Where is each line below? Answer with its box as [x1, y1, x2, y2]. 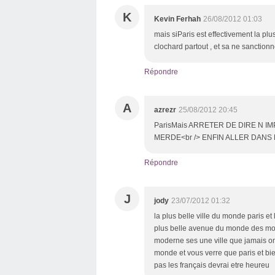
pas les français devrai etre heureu [154, 261, 269, 269]
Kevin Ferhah [154, 15, 201, 23]
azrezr [154, 106, 176, 114]
